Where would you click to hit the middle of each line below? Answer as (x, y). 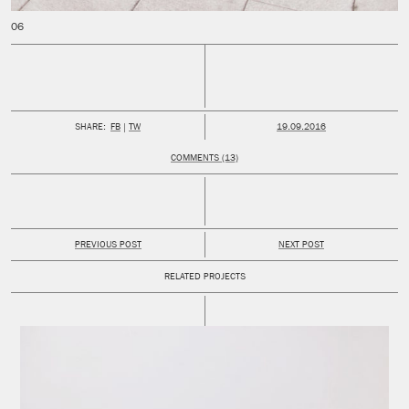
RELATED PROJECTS (204, 278)
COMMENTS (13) (204, 159)
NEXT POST (301, 246)
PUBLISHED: (325, 127)
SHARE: (90, 128)
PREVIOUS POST (108, 246)
